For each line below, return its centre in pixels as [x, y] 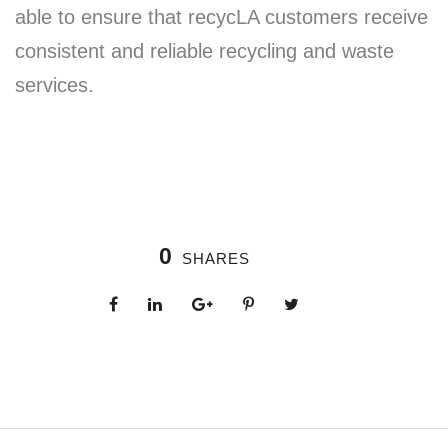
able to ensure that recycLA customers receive [221, 17]
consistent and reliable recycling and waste [204, 51]
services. [54, 85]
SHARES [215, 259]
